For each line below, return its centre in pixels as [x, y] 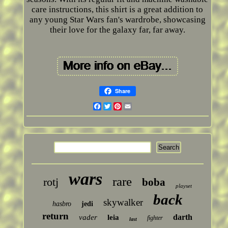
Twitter [125, 106]
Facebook [119, 106]
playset [183, 186]
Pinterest [138, 106]
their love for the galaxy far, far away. [117, 30]
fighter [155, 218]
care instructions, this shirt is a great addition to [118, 10]
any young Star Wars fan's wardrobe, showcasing [117, 20]
